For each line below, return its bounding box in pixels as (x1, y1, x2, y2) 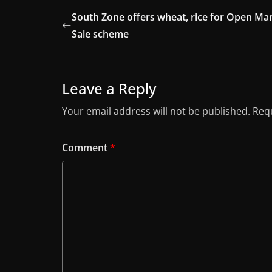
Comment (62, 141, 110, 154)
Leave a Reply (62, 78, 156, 98)
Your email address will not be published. (62, 104, 250, 118)
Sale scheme (72, 27, 129, 41)
